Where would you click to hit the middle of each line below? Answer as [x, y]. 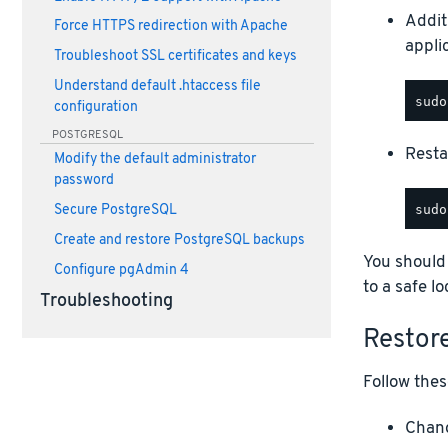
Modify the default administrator [154, 160]
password [83, 181]
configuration [95, 107]
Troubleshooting [106, 302]
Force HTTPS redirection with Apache [170, 27]
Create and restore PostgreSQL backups [179, 240]
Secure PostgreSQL [115, 210]
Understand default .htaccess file [157, 86]
